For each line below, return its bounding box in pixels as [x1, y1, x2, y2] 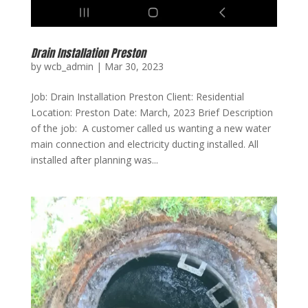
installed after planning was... [30, 153, 158, 166]
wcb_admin [43, 59, 93, 73]
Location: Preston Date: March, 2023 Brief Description [30, 105, 273, 119]
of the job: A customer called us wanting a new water [30, 121, 271, 135]
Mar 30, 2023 [104, 59, 164, 73]
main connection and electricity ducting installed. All [30, 137, 258, 151]
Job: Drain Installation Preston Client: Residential [30, 89, 244, 103]
